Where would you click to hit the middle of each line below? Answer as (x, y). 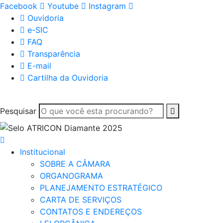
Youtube (63, 6)
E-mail (39, 66)
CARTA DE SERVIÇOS (81, 199)
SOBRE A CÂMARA (75, 164)
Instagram (107, 6)
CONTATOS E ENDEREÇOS (91, 211)
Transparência (54, 54)
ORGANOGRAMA (71, 175)
